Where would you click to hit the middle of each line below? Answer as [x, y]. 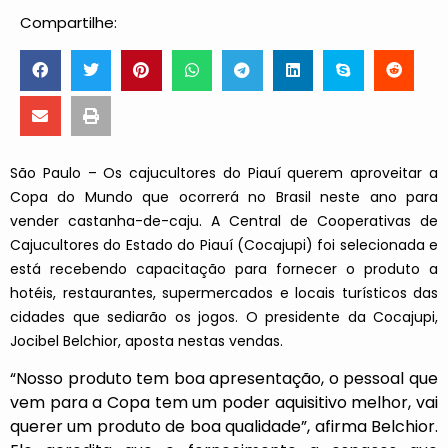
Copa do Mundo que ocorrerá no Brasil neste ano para [224, 197]
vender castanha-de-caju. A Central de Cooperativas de [224, 221]
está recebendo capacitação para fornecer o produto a [224, 269]
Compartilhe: [68, 23]
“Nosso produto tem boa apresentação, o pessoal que [224, 379]
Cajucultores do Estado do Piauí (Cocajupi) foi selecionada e [224, 245]
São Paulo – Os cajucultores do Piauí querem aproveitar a [224, 173]
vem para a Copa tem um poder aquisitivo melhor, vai [224, 403]
